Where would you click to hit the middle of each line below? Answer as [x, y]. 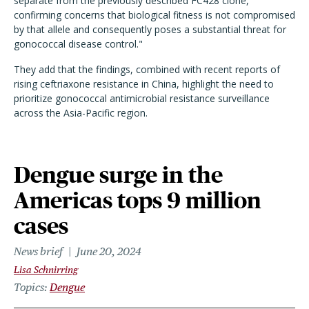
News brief [38, 251]
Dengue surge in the [118, 175]
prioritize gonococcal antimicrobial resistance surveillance [142, 98]
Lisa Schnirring [46, 270]
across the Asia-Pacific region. [81, 113]
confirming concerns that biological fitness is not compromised [154, 15]
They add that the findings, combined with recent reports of [147, 69]
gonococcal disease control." [78, 44]
